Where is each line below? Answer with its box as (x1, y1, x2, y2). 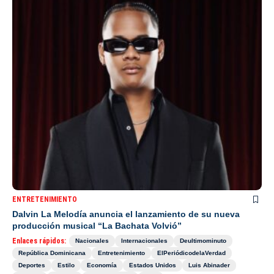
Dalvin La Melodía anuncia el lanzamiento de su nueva (12, 209, 240, 220)
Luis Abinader (188, 262, 230, 269)
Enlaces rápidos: (12, 237, 66, 246)
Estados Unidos (129, 262, 176, 269)
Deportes (18, 262, 45, 269)
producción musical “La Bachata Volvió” (12, 221, 182, 231)
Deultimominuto (180, 237, 226, 245)
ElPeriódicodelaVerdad (157, 250, 226, 257)
